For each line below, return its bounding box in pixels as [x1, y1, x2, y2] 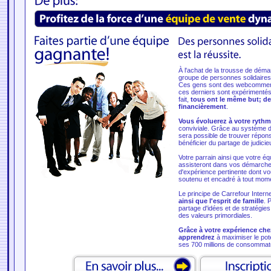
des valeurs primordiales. [178, 212, 252, 219]
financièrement [178, 103, 226, 110]
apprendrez [178, 233, 215, 241]
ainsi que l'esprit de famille [178, 197, 264, 204]
